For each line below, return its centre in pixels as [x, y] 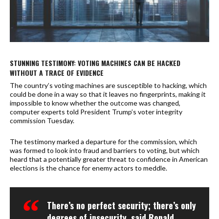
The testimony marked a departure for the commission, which [103, 141]
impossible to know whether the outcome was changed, [95, 103]
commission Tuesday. [42, 120]
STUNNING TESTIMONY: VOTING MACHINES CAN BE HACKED [95, 63]
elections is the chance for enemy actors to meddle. [88, 168]
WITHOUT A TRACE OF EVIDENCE [57, 72]
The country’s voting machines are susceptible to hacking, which [108, 85]
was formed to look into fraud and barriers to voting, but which [105, 150]
